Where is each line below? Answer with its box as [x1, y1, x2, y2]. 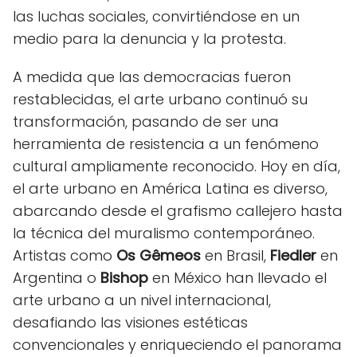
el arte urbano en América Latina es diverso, [13, 178, 328, 198]
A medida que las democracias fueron [13, 66, 291, 87]
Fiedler [270, 245, 316, 265]
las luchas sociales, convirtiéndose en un [13, 6, 300, 26]
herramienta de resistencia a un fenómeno [13, 133, 319, 154]
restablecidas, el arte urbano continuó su [13, 88, 308, 109]
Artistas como [13, 245, 116, 265]
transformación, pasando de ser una [13, 111, 279, 131]
